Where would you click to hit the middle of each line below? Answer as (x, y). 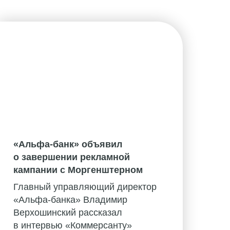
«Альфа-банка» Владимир (70, 200)
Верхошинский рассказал (68, 213)
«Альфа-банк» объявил (68, 145)
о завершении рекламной (72, 157)
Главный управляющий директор (85, 187)
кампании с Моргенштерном (78, 170)
